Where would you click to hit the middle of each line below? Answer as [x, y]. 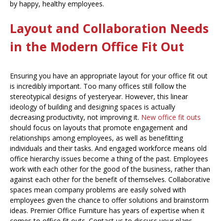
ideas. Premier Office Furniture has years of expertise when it [107, 211]
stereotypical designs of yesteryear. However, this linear [99, 97]
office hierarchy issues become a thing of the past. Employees [109, 159]
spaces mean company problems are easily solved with [98, 190]
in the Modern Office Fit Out [97, 47]
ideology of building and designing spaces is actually [92, 107]
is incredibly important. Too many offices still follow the [98, 86]
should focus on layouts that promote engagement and [99, 128]
